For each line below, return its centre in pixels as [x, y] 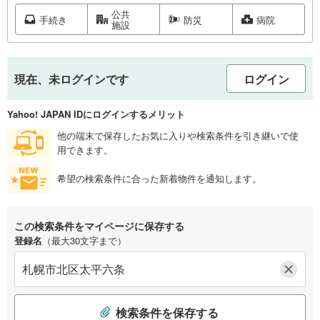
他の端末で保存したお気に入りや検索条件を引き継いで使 [178, 135]
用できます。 [85, 150]
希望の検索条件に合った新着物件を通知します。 [159, 178]
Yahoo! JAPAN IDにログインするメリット [96, 114]
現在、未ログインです [71, 79]
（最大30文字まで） [84, 240]
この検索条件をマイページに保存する [99, 226]
